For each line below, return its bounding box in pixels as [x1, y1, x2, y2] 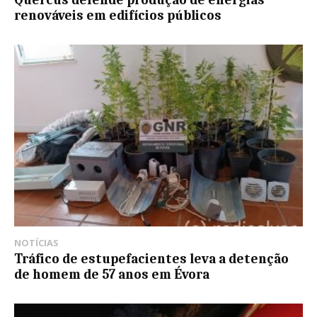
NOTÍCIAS [14, 236, 59, 249]
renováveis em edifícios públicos [14, 7, 221, 23]
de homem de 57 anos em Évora [14, 266, 209, 282]
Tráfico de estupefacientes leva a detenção [14, 250, 289, 267]
